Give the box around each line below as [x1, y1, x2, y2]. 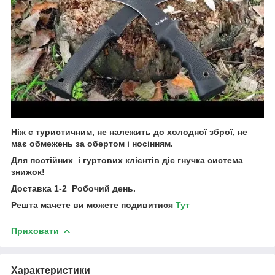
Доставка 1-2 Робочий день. [11, 184, 136, 194]
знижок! [11, 167, 45, 177]
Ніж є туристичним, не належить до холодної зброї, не [11, 127, 247, 137]
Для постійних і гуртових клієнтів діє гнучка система [11, 155, 243, 166]
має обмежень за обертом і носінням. [11, 139, 173, 149]
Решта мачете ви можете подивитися [11, 200, 173, 211]
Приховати [11, 226, 59, 236]
